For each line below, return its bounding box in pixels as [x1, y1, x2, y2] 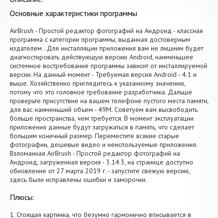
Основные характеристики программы [10, 8, 137, 18]
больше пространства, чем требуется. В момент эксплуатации [10, 114, 194, 123]
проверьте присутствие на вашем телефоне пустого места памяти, [10, 96, 208, 105]
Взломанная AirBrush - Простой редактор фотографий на [10, 149, 180, 158]
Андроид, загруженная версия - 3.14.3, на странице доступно [10, 158, 193, 166]
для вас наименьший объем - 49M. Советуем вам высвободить [10, 105, 198, 114]
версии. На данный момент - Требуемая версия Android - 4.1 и [10, 70, 197, 79]
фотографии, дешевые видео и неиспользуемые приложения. [10, 140, 197, 149]
